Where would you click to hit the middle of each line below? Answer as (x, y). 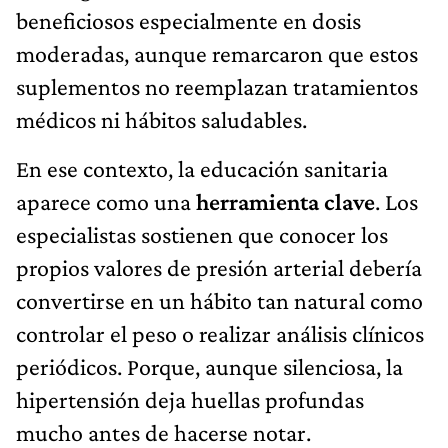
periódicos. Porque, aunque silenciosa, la (209, 367)
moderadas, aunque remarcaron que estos (217, 54)
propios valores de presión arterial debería (219, 268)
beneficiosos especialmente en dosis (188, 21)
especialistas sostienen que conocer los (202, 235)
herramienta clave (283, 202)
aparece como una (103, 202)
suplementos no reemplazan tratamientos (217, 87)
